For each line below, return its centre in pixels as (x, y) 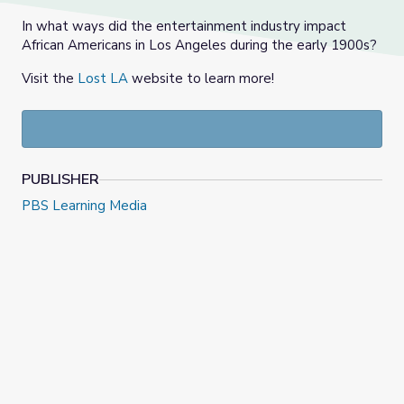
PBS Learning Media (84, 206)
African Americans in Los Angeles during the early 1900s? (201, 46)
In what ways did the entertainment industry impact (184, 27)
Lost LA (103, 79)
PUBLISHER (60, 180)
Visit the (50, 79)
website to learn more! (201, 79)
